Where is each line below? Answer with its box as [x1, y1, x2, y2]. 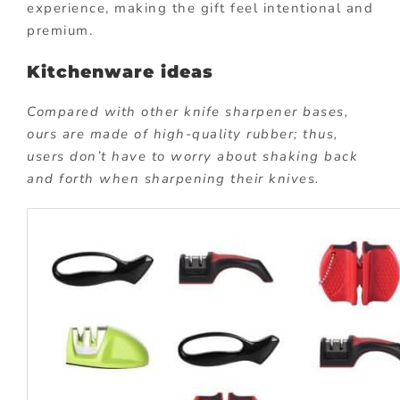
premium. [27, 21, 93, 39]
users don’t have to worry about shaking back [27, 147, 358, 166]
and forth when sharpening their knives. [27, 170, 320, 188]
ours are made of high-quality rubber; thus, [27, 125, 338, 144]
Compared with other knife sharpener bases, [27, 103, 348, 121]
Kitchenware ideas [27, 61, 213, 82]
